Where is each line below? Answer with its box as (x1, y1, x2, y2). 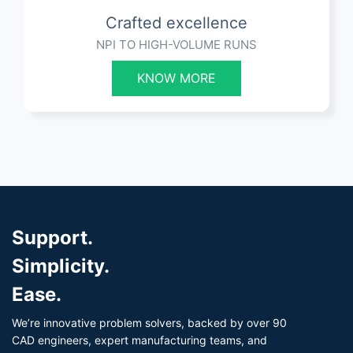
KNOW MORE (137, 70, 216, 87)
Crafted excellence (106, 13, 247, 33)
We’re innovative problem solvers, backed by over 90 (12, 316, 287, 330)
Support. (12, 226, 93, 250)
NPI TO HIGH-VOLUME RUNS (96, 37, 257, 53)
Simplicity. (12, 255, 110, 278)
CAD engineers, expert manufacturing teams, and (12, 333, 267, 347)
